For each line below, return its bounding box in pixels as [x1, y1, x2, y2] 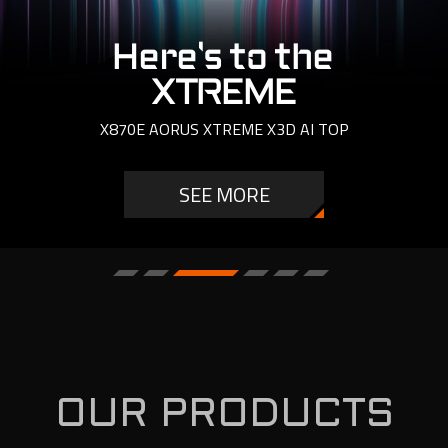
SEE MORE [178, 178, 270, 210]
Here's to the [113, 43, 335, 75]
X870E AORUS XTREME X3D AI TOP [99, 117, 349, 141]
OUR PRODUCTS [54, 397, 394, 434]
